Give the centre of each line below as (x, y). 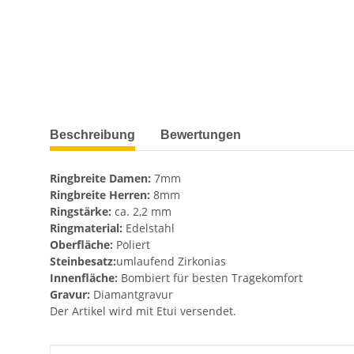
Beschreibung (92, 135)
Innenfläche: (84, 278)
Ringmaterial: (86, 228)
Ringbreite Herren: (100, 195)
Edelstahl (149, 228)
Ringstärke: (81, 212)
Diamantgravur (132, 295)
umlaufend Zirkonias (171, 262)
